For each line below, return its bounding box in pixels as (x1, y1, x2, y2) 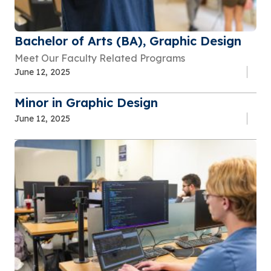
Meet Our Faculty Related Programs (15, 52, 185, 65)
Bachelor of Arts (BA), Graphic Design (15, 33, 241, 49)
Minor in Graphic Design (15, 95, 158, 111)
